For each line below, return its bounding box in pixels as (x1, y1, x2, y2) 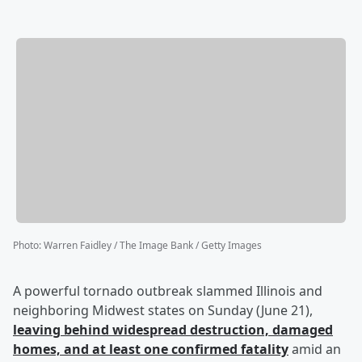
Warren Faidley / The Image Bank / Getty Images (44, 238, 262, 253)
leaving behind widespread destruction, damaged (13, 321, 333, 339)
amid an (288, 340, 341, 359)
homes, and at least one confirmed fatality (13, 340, 288, 359)
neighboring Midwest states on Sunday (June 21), (13, 301, 313, 320)
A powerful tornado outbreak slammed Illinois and (13, 282, 322, 301)
